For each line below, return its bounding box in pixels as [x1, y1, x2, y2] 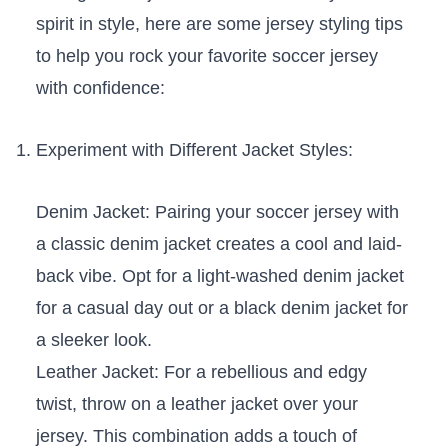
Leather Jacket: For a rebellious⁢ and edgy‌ [35, 362, 367, 383]
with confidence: [35, 78, 165, 99]
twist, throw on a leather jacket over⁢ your [35, 394, 358, 415]
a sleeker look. [35, 330, 152, 351]
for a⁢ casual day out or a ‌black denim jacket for [35, 298, 408, 319]
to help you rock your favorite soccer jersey [35, 46, 378, 67]
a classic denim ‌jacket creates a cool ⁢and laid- [35, 234, 402, 255]
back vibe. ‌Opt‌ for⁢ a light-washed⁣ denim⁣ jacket [35, 266, 404, 287]
